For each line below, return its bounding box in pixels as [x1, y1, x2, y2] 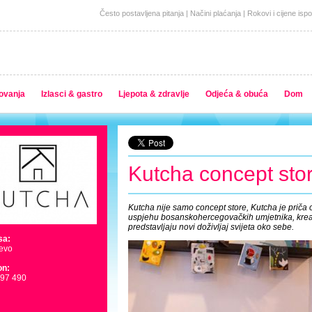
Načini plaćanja [190, 9, 241, 17]
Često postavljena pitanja [100, 9, 184, 17]
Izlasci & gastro [41, 89, 102, 99]
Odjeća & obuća [205, 89, 268, 99]
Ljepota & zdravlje [118, 89, 189, 99]
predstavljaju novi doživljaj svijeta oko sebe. [128, 222, 294, 232]
